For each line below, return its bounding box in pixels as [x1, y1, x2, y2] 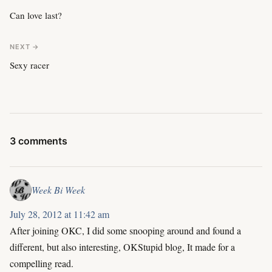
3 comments [10, 134, 67, 147]
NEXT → [10, 42, 40, 51]
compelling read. [10, 256, 73, 270]
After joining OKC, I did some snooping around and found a [10, 223, 241, 237]
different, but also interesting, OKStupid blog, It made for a [10, 240, 235, 253]
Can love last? [10, 9, 62, 22]
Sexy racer [10, 59, 49, 72]
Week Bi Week [32, 183, 85, 197]
